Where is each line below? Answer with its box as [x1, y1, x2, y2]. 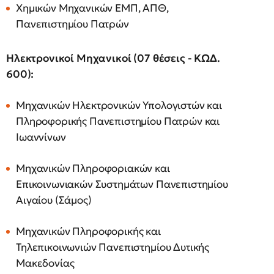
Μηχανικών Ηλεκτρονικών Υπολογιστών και [16, 98, 222, 113]
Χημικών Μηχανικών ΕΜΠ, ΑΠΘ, [16, 1, 169, 15]
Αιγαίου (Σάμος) [16, 193, 92, 207]
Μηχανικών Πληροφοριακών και [16, 161, 170, 176]
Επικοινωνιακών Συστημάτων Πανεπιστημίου [16, 177, 228, 191]
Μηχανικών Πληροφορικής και [16, 224, 161, 239]
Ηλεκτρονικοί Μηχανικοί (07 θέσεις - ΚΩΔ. [6, 51, 220, 65]
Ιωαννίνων [16, 130, 66, 144]
